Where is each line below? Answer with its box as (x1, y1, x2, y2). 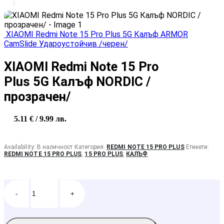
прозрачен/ (4, 89, 71, 104)
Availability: (4, 143, 37, 151)
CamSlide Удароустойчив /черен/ (4, 39, 128, 48)
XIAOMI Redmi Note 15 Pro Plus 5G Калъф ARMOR (6, 29, 188, 39)
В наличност (36, 143, 73, 151)
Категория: (74, 143, 107, 151)
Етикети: (185, 143, 209, 151)
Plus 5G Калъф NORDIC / (4, 74, 151, 89)
